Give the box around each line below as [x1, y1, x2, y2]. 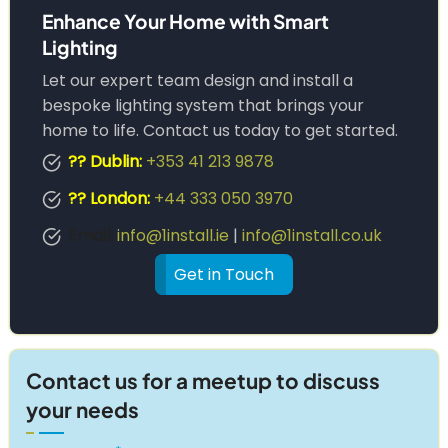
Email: [67, 224, 113, 247]
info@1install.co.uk [241, 224, 382, 247]
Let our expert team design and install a [42, 69, 353, 92]
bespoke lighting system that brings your [42, 94, 364, 117]
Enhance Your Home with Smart [42, 9, 329, 33]
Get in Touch [174, 263, 274, 286]
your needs [26, 396, 139, 423]
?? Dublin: [67, 150, 142, 173]
